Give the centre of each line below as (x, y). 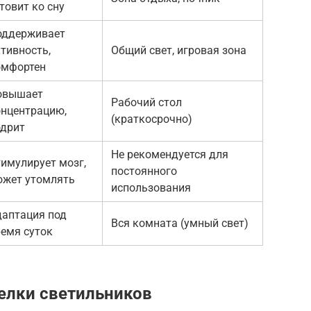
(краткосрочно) (152, 119)
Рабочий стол (146, 102)
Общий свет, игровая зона (179, 50)
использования (151, 187)
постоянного (144, 171)
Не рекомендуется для (170, 154)
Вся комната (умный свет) (180, 223)
